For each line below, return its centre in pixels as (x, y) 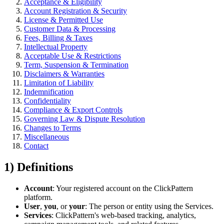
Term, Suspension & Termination (76, 64)
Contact (36, 145)
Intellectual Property (56, 46)
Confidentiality (47, 100)
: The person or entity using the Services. (149, 206)
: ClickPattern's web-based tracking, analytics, (124, 215)
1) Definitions (38, 167)
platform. (38, 197)
